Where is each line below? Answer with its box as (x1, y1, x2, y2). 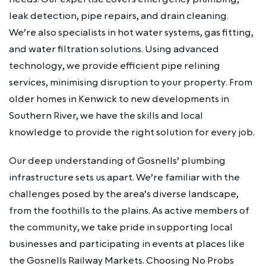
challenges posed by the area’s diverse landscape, (9, 187, 239, 201)
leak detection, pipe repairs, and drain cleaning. (9, 9, 229, 23)
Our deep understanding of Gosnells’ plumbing (9, 154, 226, 167)
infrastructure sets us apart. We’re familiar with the (9, 170, 240, 184)
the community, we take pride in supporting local (9, 220, 233, 234)
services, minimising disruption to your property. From (9, 75, 252, 89)
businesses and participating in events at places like (9, 237, 245, 251)
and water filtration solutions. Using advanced (9, 42, 219, 56)
